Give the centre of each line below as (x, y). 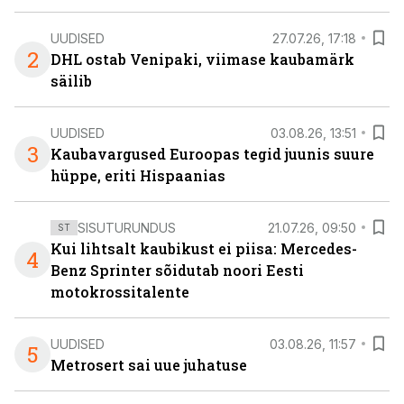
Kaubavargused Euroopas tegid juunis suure (212, 154)
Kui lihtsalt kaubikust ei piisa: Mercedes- (204, 248)
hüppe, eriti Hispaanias (138, 175)
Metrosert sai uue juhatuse (149, 365)
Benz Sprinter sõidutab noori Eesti (177, 270)
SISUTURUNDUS (127, 227)
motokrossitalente (120, 292)
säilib (71, 81)
